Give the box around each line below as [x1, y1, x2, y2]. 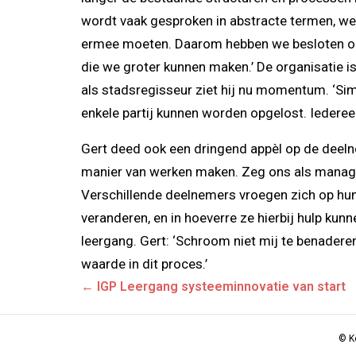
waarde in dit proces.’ [81, 255, 207, 272]
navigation [80, 300, 195, 328]
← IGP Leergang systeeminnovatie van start [81, 278, 346, 294]
